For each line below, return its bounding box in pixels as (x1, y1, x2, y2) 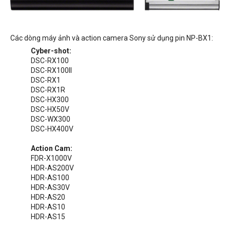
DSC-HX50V (31, 105, 69, 114)
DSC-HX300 (31, 95, 69, 104)
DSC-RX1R (31, 86, 65, 94)
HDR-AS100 (31, 174, 69, 182)
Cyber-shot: (31, 47, 71, 55)
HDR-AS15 (31, 213, 65, 221)
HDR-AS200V (31, 164, 74, 172)
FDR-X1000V (31, 154, 72, 163)
